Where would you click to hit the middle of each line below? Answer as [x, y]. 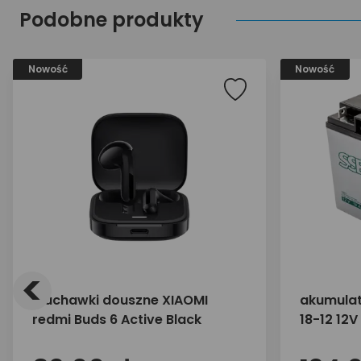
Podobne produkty [112, 20]
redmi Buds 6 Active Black [117, 320]
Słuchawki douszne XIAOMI [120, 300]
